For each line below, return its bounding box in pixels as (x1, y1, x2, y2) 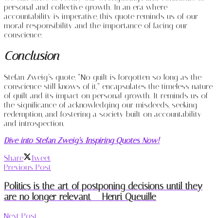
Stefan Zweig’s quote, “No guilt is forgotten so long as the (4, 72, 201, 82)
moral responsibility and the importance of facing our (4, 21, 187, 31)
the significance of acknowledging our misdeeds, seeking (4, 100, 197, 109)
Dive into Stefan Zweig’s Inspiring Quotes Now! (4, 135, 160, 145)
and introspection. (4, 118, 64, 128)
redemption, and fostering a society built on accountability (4, 109, 201, 119)
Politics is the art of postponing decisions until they (4, 181, 202, 192)
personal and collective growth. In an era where (4, 2, 167, 12)
